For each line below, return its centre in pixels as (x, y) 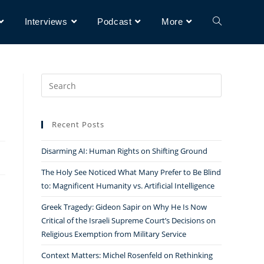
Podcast (115, 22)
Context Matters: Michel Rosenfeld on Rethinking (127, 255)
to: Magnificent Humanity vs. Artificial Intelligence (128, 186)
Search (54, 80)
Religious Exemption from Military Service (114, 234)
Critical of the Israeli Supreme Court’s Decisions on (128, 220)
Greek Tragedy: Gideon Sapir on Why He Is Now (124, 207)
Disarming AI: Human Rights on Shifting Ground (124, 151)
